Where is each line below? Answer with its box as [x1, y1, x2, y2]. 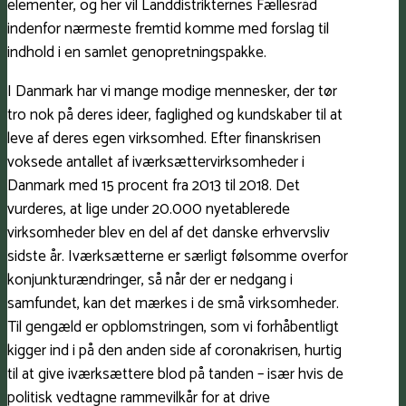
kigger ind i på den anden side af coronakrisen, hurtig [7, 338, 342, 364]
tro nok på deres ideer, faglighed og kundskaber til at [7, 102, 343, 129]
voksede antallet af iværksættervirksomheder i [7, 150, 304, 176]
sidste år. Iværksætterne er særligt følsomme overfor [7, 244, 348, 270]
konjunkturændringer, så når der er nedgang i [7, 267, 293, 294]
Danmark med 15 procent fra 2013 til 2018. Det [7, 173, 300, 199]
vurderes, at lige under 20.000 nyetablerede [7, 197, 290, 223]
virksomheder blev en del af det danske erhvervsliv [7, 220, 330, 246]
